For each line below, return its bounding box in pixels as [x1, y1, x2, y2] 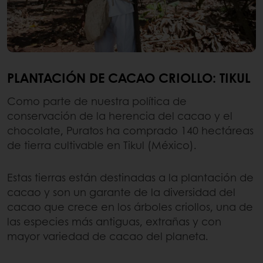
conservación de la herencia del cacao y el [7, 107, 232, 123]
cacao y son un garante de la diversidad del [7, 184, 235, 200]
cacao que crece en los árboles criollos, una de [7, 198, 253, 214]
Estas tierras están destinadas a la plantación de [7, 169, 254, 185]
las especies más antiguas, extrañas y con [7, 213, 221, 229]
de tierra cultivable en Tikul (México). [7, 137, 197, 153]
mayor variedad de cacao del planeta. [7, 228, 211, 244]
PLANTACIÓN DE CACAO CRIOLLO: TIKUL [7, 68, 251, 87]
